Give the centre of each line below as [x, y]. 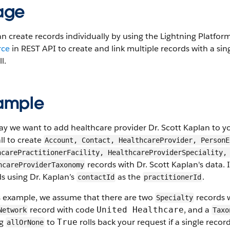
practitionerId [172, 177]
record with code [62, 210]
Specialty [175, 198]
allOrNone [25, 222]
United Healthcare [140, 210]
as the [129, 177]
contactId [96, 177]
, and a [198, 210]
